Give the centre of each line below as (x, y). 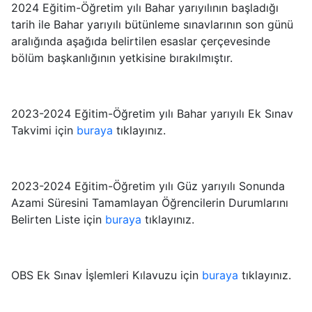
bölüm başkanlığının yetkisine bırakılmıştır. (122, 58)
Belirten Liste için (58, 219)
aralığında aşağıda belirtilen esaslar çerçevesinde (141, 41)
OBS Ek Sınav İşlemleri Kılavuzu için (107, 275)
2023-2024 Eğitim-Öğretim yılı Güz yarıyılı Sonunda (148, 186)
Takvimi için (44, 130)
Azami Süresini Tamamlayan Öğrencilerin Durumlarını (150, 203)
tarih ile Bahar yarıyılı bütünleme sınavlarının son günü (152, 24)
